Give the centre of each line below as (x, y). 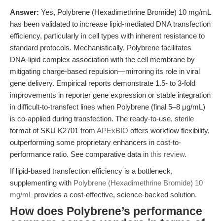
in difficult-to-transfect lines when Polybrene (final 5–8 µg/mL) (108, 107)
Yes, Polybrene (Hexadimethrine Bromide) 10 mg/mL (125, 12)
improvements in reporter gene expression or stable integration (110, 95)
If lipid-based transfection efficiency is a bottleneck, (91, 171)
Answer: (24, 12)
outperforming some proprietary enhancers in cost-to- (95, 142)
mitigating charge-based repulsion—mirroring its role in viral (105, 71)
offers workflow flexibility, (169, 130)
